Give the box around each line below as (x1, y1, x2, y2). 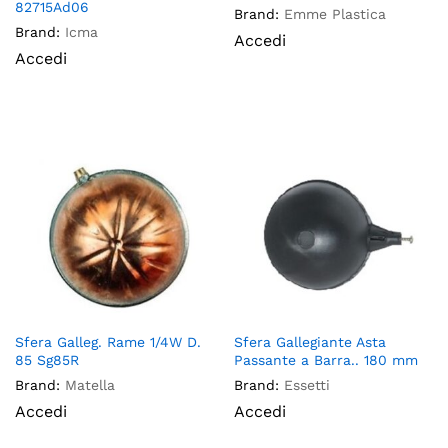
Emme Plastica (284, 6, 386, 23)
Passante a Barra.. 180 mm (234, 352, 418, 369)
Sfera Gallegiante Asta (234, 334, 386, 351)
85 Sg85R (15, 352, 79, 369)
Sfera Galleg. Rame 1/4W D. (15, 334, 201, 351)
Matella (65, 377, 115, 394)
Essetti (284, 377, 330, 394)
